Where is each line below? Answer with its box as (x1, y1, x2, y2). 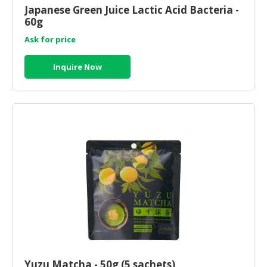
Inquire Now (53, 61, 102, 72)
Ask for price (24, 34, 76, 45)
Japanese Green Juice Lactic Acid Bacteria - (24, 3, 239, 17)
